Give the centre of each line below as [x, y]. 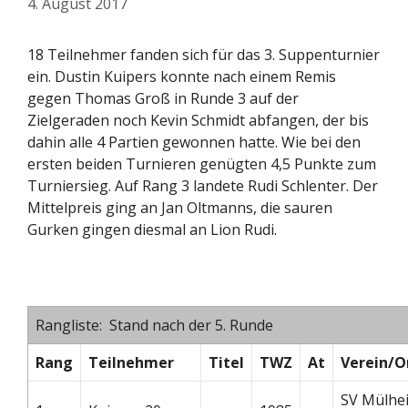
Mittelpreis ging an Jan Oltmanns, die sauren [180, 207]
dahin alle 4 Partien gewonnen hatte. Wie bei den [194, 142]
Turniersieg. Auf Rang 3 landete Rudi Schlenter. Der [203, 185]
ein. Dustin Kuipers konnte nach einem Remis [182, 76]
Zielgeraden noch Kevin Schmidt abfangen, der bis [198, 120]
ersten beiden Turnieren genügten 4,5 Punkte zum [202, 163]
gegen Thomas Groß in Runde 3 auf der [163, 98]
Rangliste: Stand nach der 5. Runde [154, 325]
